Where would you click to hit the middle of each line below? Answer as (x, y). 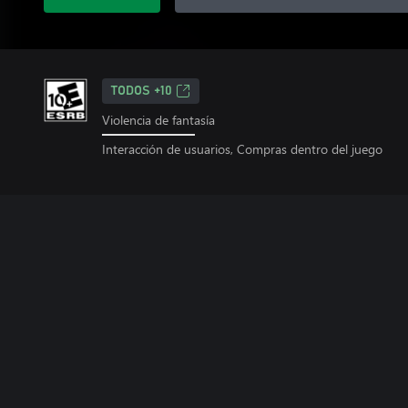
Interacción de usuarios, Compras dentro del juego (242, 148)
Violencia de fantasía (158, 120)
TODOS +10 (142, 91)
